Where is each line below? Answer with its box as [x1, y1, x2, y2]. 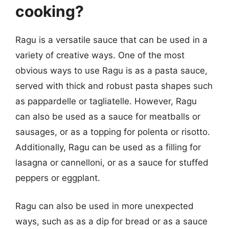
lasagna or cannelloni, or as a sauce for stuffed [15, 157, 209, 168]
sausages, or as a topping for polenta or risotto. [15, 126, 210, 137]
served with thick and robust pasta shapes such [15, 80, 213, 91]
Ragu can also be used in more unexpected [15, 201, 194, 211]
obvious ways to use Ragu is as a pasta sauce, [15, 65, 208, 76]
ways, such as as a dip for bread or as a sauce [15, 216, 208, 226]
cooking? [15, 2, 84, 20]
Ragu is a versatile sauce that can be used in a [15, 34, 208, 45]
